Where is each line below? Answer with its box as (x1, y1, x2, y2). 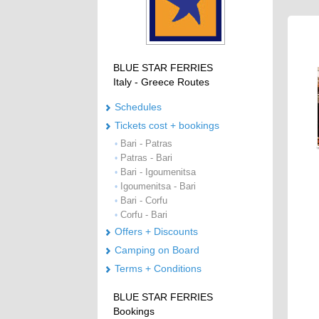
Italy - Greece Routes (113, 75, 209, 88)
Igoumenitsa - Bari (120, 181, 196, 192)
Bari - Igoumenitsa (120, 167, 196, 178)
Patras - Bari (120, 152, 172, 164)
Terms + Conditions (115, 263, 202, 275)
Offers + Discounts (115, 226, 198, 238)
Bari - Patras (120, 138, 172, 150)
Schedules (115, 101, 162, 113)
